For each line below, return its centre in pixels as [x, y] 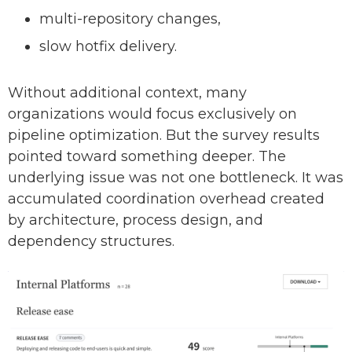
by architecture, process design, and [136, 220]
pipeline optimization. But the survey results [164, 136]
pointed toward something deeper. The [147, 157]
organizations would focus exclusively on [152, 114]
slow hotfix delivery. [112, 47]
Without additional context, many [127, 93]
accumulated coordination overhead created [166, 199]
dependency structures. [91, 242]
